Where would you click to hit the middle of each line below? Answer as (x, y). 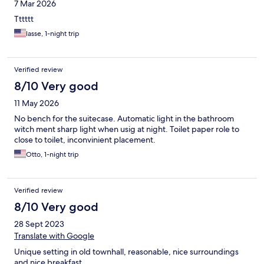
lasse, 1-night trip (53, 34)
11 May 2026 (37, 103)
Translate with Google (54, 236)
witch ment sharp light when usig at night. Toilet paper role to (127, 129)
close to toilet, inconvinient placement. (85, 140)
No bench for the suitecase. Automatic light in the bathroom (124, 119)
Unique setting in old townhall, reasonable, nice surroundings (126, 252)
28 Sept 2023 (39, 224)
